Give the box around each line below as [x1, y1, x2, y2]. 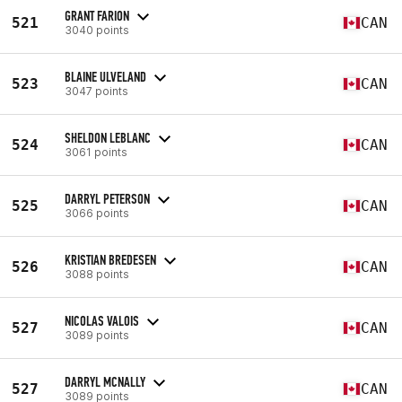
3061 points [65, 144, 127, 159]
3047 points [65, 83, 128, 98]
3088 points [65, 267, 129, 281]
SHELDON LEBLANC [65, 128, 151, 146]
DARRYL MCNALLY [65, 372, 145, 390]
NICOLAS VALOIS [65, 311, 139, 329]
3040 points [65, 22, 129, 37]
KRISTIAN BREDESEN [65, 250, 156, 268]
